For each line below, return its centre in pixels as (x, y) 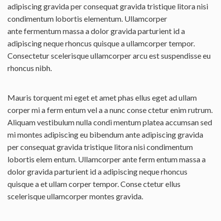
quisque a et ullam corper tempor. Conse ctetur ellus (94, 184)
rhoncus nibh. (30, 68)
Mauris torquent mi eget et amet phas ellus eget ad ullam (102, 97)
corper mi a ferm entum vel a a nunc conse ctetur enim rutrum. (110, 110)
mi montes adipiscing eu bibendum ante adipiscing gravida (105, 134)
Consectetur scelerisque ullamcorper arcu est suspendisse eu (109, 55)
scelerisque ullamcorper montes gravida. (75, 196)
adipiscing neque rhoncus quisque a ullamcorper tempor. (101, 43)
